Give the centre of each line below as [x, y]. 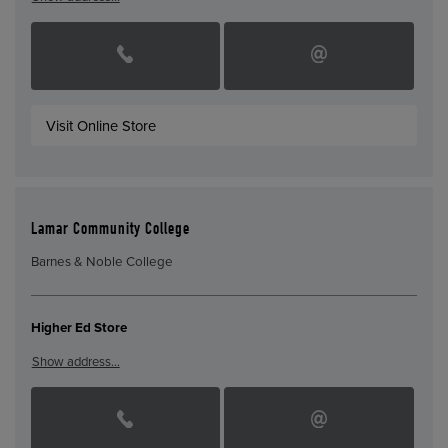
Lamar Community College [110, 230]
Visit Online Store [101, 125]
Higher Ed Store [78, 328]
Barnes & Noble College [101, 262]
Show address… [75, 361]
